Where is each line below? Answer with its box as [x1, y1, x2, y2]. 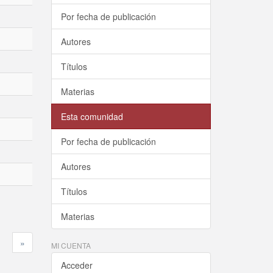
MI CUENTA [51, 240, 91, 250]
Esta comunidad [60, 110, 123, 122]
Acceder [60, 259, 93, 271]
